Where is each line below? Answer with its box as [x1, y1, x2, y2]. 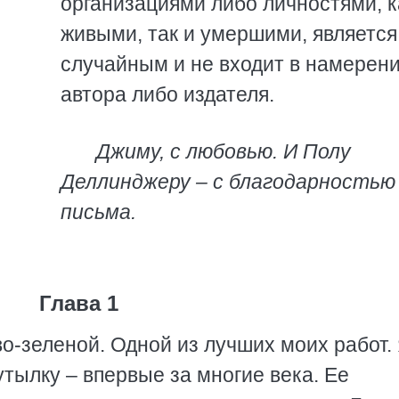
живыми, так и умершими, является [61, 22, 397, 45]
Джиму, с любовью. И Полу [96, 140, 351, 163]
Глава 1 [38, 291, 118, 315]
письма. [61, 200, 136, 224]
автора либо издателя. [61, 83, 274, 106]
